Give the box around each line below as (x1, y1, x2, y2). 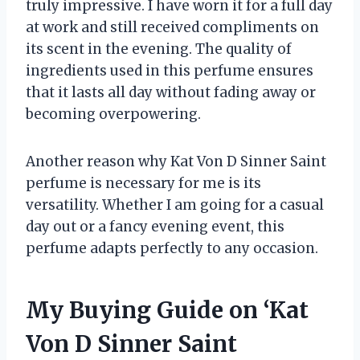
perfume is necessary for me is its (26, 174, 261, 192)
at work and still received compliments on (26, 18, 319, 36)
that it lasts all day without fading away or (26, 83, 316, 101)
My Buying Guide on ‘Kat (26, 295, 309, 325)
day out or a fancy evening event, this (26, 217, 284, 235)
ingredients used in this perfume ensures (26, 61, 313, 80)
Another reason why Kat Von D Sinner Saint (26, 152, 326, 170)
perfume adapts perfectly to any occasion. (26, 239, 318, 257)
